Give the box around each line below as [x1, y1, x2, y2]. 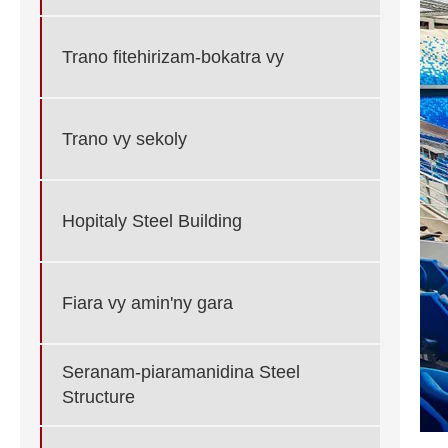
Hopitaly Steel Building [62, 210, 242, 231]
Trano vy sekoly [62, 128, 187, 149]
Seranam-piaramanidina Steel [62, 362, 300, 383]
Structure [62, 387, 135, 408]
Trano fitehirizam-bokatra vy [62, 46, 284, 67]
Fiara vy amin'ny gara [62, 292, 233, 313]
